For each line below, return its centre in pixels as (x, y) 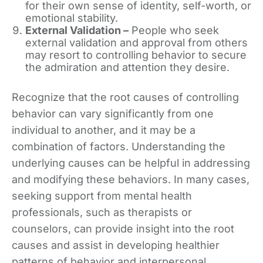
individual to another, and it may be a (104, 130)
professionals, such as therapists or (102, 212)
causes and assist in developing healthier (116, 245)
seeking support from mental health (102, 196)
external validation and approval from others (136, 43)
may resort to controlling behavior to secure (136, 55)
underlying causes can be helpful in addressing (131, 163)
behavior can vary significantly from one (113, 114)
